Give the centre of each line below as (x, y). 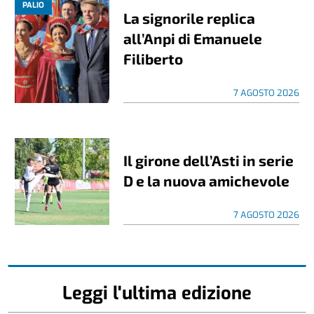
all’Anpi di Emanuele (193, 38)
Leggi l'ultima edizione (157, 293)
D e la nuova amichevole (207, 180)
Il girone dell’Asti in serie (209, 160)
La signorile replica (190, 18)
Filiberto (153, 58)
